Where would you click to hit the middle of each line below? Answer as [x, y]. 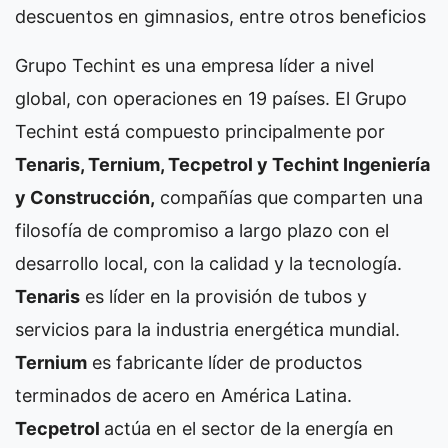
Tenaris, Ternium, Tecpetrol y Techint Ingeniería [222, 165]
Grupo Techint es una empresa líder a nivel [194, 66]
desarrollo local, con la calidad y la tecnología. [208, 264]
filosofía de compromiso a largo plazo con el [202, 231]
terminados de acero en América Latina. [183, 396]
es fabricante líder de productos [224, 363]
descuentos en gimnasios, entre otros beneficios [220, 17]
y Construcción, [85, 198]
